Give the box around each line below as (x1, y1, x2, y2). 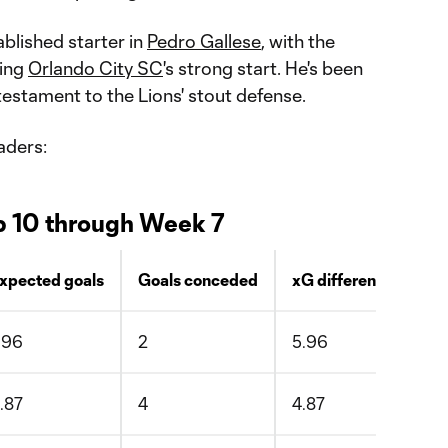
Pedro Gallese (147, 30, 261, 52)
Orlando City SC (28, 57, 163, 79)
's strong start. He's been (163, 57, 363, 79)
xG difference (292, 270, 394, 289)
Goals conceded (138, 270, 258, 289)
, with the (261, 30, 335, 52)
